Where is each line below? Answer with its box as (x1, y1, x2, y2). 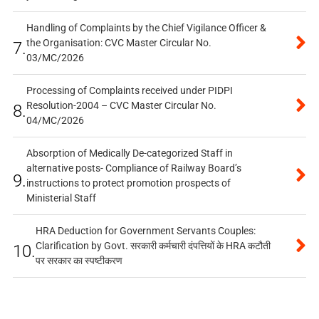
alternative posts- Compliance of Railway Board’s (26, 162, 241, 174)
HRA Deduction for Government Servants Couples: (35, 225, 256, 237)
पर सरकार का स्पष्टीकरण (35, 255, 122, 267)
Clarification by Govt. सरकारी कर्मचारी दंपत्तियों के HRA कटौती (35, 240, 271, 252)
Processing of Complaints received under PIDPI (26, 85, 233, 97)
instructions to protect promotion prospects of (26, 177, 231, 189)
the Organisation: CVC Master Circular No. (26, 37, 211, 49)
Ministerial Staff (26, 192, 96, 204)
